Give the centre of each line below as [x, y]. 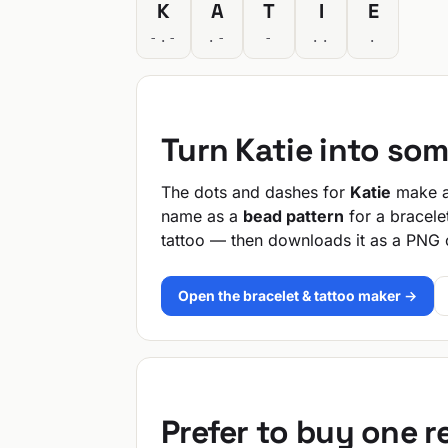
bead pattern [293, 216]
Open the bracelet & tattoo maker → [297, 295]
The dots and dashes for [255, 192]
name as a [202, 216]
